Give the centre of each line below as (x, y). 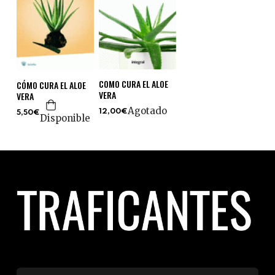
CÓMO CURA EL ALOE (51, 85)
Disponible (65, 118)
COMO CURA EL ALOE (133, 83)
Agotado (147, 110)
